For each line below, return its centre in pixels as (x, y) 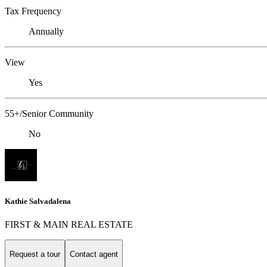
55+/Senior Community (49, 113)
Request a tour (35, 254)
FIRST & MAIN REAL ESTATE (69, 225)
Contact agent (94, 254)
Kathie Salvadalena (38, 201)
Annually (46, 31)
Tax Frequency (33, 11)
